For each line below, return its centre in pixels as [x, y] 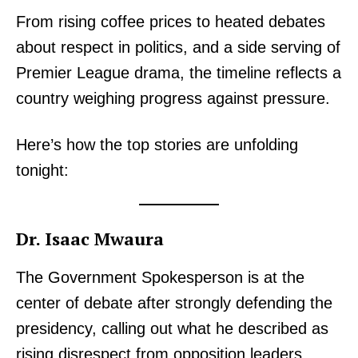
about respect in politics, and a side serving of [178, 48]
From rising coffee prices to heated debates [171, 22]
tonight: [42, 171]
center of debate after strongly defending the [174, 303]
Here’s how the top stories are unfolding [157, 145]
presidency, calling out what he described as [172, 329]
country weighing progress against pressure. [173, 99]
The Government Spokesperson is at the [160, 278]
